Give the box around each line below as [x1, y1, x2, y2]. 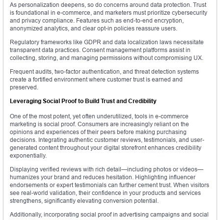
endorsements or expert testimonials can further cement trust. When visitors [10, 181, 209, 189]
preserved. [10, 83, 38, 91]
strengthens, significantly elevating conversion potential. [10, 197, 159, 205]
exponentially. [10, 152, 47, 160]
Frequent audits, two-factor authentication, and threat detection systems [10, 68, 199, 76]
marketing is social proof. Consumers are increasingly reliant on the [10, 120, 189, 128]
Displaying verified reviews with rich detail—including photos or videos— [10, 165, 203, 173]
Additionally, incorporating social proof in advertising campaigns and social [10, 211, 209, 219]
